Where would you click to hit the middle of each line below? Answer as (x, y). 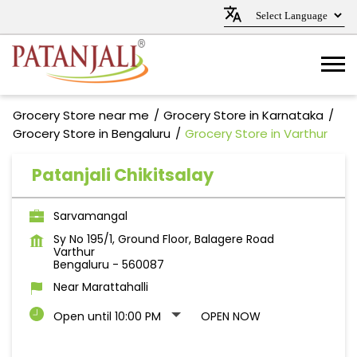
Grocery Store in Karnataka (243, 115)
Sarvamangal (90, 216)
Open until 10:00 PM (107, 316)
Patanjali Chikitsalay (123, 175)
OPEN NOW (231, 316)
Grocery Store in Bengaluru (92, 133)
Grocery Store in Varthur (256, 133)
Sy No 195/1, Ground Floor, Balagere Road (164, 239)
